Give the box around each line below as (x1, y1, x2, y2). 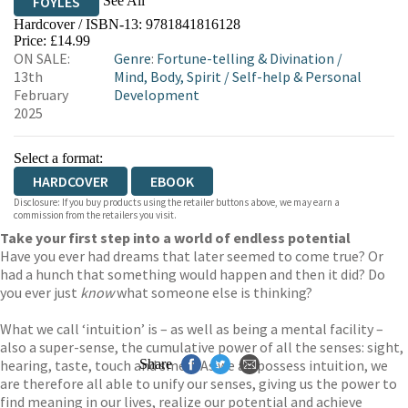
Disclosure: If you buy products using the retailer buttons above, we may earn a (14, 196, 340, 209)
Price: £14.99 (14, 33, 90, 48)
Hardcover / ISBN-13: (14, 16, 146, 32)
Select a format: (14, 150, 103, 166)
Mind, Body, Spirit (114, 67, 222, 86)
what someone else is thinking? (114, 283, 312, 301)
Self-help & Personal (232, 67, 362, 86)
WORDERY (33, 51, 95, 69)
